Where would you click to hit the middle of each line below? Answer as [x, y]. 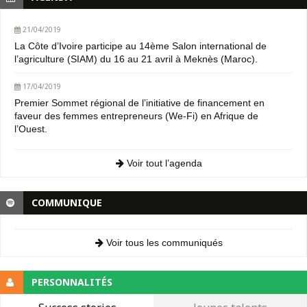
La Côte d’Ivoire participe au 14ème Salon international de [140, 46]
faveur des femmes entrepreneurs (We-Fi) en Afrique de [136, 116]
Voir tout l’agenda [163, 163]
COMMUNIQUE [67, 203]
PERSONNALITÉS [72, 282]
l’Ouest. [31, 129]
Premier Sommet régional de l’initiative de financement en [139, 103]
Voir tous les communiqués [163, 243]
